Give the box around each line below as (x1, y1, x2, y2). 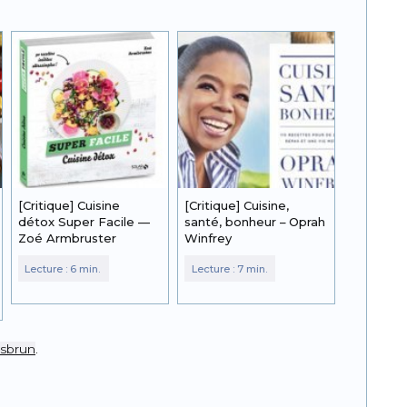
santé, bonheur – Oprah (184, 214, 325, 230)
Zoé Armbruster (17, 231, 116, 246)
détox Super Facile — (17, 214, 150, 230)
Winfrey (184, 231, 232, 246)
